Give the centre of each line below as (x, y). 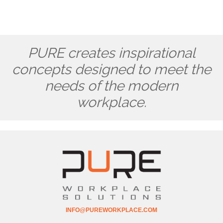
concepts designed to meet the (111, 70)
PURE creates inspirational (111, 53)
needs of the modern (111, 86)
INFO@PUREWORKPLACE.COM (111, 210)
